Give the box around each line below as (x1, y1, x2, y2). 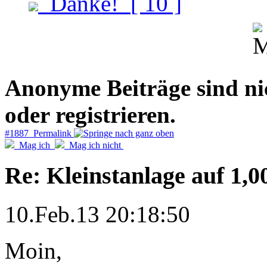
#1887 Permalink (5, 128, 74, 138)
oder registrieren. (5, 101, 176, 128)
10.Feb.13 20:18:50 (5, 201, 190, 227)
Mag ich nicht (64, 139, 123, 150)
